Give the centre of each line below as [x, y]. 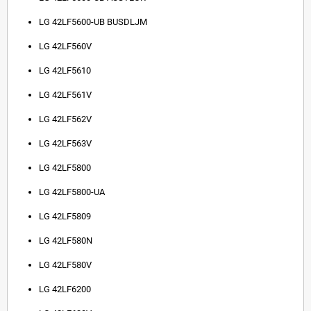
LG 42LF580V [65, 265]
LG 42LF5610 [65, 71]
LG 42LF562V [65, 119]
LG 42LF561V [65, 95]
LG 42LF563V [65, 144]
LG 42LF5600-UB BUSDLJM [93, 22]
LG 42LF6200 [65, 289]
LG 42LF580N [66, 241]
